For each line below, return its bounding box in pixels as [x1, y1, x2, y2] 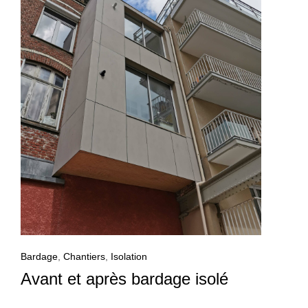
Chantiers [63, 251, 105, 263]
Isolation [111, 251, 147, 263]
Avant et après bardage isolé [21, 269, 228, 289]
